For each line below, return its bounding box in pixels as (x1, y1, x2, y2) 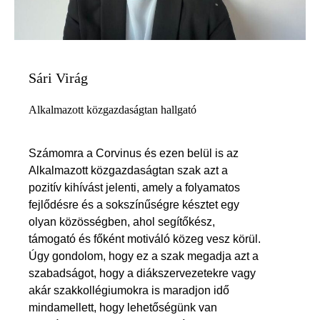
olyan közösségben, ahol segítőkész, (29, 216, 215, 229)
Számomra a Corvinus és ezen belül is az (29, 147, 239, 160)
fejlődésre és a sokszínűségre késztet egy (29, 199, 239, 211)
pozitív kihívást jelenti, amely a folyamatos (29, 181, 240, 194)
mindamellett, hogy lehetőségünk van (29, 301, 217, 314)
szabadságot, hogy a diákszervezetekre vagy (29, 267, 256, 280)
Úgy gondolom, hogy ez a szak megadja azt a (29, 250, 259, 263)
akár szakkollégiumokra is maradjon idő (29, 284, 229, 297)
